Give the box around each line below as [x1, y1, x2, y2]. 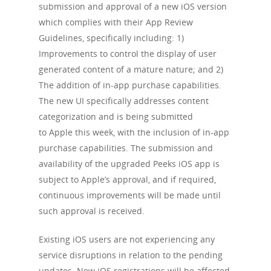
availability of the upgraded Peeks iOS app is [39, 158, 220, 169]
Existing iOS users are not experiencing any [39, 233, 215, 245]
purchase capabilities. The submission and [39, 142, 213, 154]
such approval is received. [39, 205, 145, 217]
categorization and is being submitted [39, 111, 193, 122]
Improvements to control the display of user [39, 48, 217, 59]
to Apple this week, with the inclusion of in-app [39, 126, 229, 138]
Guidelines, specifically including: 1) [39, 32, 184, 44]
